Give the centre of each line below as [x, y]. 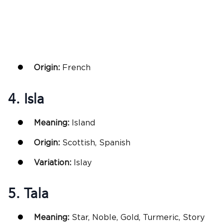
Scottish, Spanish [96, 143]
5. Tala [28, 194]
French [76, 68]
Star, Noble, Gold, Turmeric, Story [138, 218]
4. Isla [26, 99]
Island [83, 123]
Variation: [54, 163]
